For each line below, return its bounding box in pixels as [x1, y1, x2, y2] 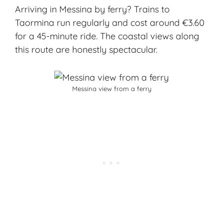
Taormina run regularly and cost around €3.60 [15, 17, 205, 29]
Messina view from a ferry [72, 85, 151, 93]
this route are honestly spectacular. [15, 44, 157, 56]
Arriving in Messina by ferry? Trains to [15, 3, 170, 15]
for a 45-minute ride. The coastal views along [15, 30, 199, 42]
